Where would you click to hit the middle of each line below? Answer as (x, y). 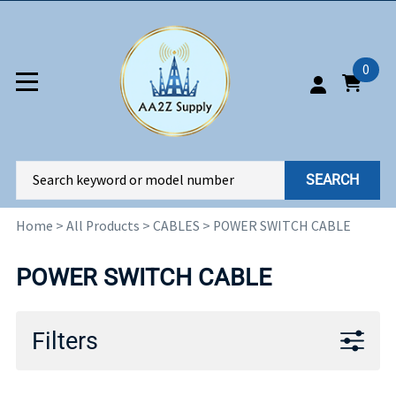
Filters (65, 341)
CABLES (176, 226)
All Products (103, 226)
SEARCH (332, 180)
